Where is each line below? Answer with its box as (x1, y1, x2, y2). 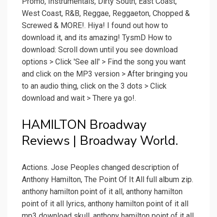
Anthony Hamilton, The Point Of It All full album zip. (22, 175, 193, 185)
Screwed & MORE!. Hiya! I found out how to (22, 21, 168, 31)
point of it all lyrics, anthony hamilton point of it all (22, 199, 188, 209)
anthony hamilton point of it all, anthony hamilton (22, 187, 183, 197)
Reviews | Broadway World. (22, 132, 178, 150)
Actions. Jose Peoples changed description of (22, 163, 179, 172)
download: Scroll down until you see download (22, 45, 178, 55)
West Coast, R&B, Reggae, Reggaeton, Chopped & (22, 9, 190, 18)
